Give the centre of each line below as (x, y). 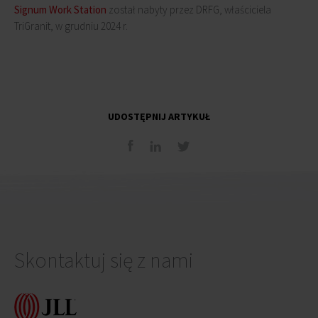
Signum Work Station (60, 10)
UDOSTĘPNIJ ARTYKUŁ (159, 116)
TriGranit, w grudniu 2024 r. (71, 26)
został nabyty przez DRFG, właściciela (189, 10)
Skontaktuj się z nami (104, 260)
